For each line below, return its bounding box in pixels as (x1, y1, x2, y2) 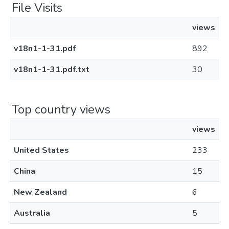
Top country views (12, 101, 110, 118)
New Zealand (14, 187, 67, 198)
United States (14, 145, 69, 156)
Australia (14, 208, 50, 219)
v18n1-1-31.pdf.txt (14, 64, 89, 75)
